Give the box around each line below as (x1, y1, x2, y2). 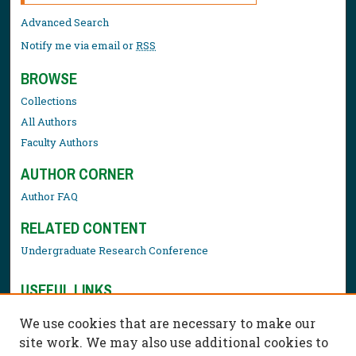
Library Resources (21, 304, 114, 319)
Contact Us (21, 325, 75, 340)
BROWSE (21, 68, 78, 90)
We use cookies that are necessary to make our (19, 315, 315, 331)
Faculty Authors (21, 135, 99, 150)
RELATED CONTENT (21, 218, 148, 239)
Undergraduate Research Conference (21, 243, 209, 258)
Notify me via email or (21, 38, 137, 53)
